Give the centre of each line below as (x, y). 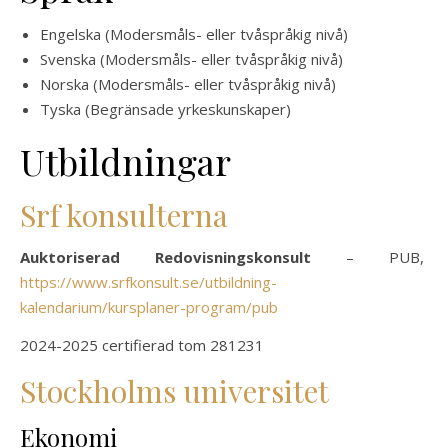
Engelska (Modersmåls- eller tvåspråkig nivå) (194, 34)
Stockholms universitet (174, 391)
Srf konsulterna (124, 215)
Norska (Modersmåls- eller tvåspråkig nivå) (188, 84)
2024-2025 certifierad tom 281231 (142, 345)
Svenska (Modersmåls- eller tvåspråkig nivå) (191, 59)
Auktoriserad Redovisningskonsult (165, 257)
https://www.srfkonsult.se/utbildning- (148, 282)
